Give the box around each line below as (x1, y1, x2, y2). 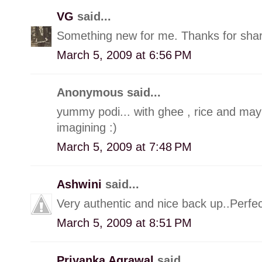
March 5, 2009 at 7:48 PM (57, 140, 192, 153)
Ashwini (57, 177, 105, 191)
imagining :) (57, 120, 117, 134)
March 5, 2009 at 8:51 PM (57, 216, 192, 229)
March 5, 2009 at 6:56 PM (57, 48, 192, 61)
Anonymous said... (57, 85, 161, 99)
